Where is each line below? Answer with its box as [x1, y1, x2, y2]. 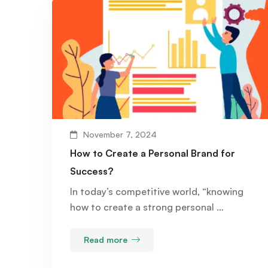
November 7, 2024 [83, 129, 157, 140]
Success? [70, 165, 113, 178]
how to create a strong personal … [70, 201, 224, 214]
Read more [84, 234, 127, 245]
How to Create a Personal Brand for [70, 147, 235, 160]
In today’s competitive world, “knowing [70, 185, 243, 198]
